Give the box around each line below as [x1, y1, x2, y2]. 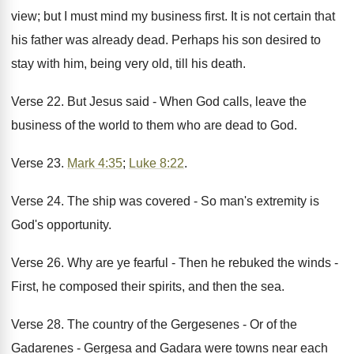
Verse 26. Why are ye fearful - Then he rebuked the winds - [11, 256, 338, 269]
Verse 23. [11, 156, 67, 170]
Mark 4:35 [67, 156, 122, 170]
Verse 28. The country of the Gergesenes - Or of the [11, 318, 297, 331]
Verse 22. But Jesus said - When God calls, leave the [11, 95, 307, 108]
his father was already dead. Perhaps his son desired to [11, 33, 321, 47]
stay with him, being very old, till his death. [11, 57, 246, 70]
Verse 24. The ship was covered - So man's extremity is [11, 194, 319, 208]
